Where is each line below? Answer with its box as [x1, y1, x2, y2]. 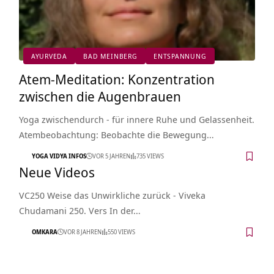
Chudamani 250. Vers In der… [18, 204, 141, 217]
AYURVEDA [31, 51, 67, 61]
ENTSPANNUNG [153, 51, 207, 61]
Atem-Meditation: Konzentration [18, 69, 215, 88]
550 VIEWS [107, 228, 135, 237]
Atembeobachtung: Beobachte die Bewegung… [18, 128, 214, 141]
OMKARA [31, 228, 57, 237]
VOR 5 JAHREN [92, 152, 130, 161]
